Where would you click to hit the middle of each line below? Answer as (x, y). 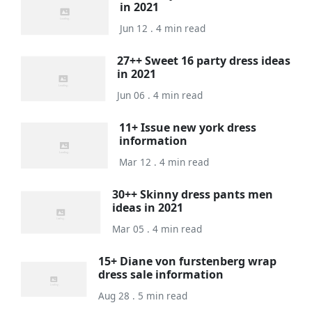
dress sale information (161, 274)
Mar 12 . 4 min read (164, 162)
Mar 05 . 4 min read (157, 228)
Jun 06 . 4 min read (160, 95)
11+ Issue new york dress (188, 127)
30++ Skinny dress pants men (193, 194)
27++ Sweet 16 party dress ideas (204, 60)
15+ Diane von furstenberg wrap (188, 261)
